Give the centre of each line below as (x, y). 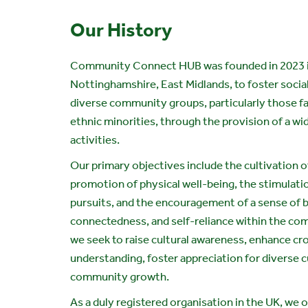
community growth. (120, 276)
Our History (121, 30)
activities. (95, 140)
